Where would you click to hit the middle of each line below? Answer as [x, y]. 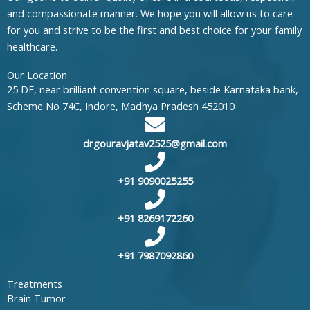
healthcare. [32, 47]
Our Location [37, 75]
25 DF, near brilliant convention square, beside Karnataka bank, [153, 90]
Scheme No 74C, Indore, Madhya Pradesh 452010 [121, 106]
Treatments [35, 284]
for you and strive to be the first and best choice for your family [154, 30]
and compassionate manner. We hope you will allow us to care [150, 13]
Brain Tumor [36, 299]
